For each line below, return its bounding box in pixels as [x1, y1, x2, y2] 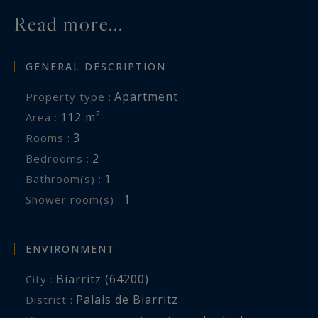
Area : [33, 110, 57, 125]
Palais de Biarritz [76, 291, 178, 307]
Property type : [33, 89, 111, 104]
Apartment [114, 89, 178, 105]
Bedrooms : [33, 151, 89, 166]
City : [33, 271, 53, 286]
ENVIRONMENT [26, 241, 115, 256]
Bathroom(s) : [33, 172, 102, 187]
